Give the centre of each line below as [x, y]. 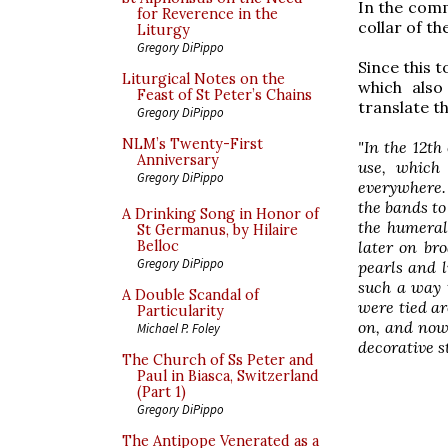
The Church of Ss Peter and [218, 360]
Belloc [158, 246]
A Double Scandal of [190, 295]
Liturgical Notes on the [203, 79]
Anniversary [178, 160]
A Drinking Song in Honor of [220, 214]
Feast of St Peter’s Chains [224, 95]
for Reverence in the [207, 14]
